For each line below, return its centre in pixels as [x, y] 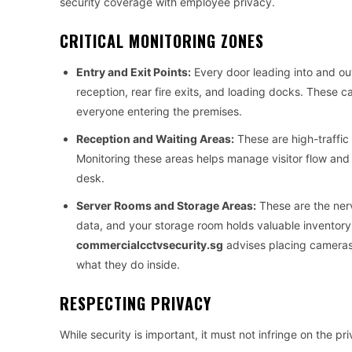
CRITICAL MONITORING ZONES [162, 41]
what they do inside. [128, 265]
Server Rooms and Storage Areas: [166, 206]
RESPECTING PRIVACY [136, 304]
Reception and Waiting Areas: [155, 139]
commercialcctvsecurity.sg [150, 245]
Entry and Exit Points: [134, 72]
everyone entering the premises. [159, 112]
